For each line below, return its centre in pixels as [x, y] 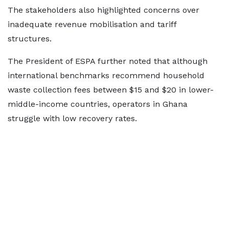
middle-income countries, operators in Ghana [98, 104]
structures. [30, 39]
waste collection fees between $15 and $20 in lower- [111, 90]
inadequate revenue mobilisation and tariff [92, 25]
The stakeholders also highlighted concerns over [104, 10]
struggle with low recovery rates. [72, 119]
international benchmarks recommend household [106, 76]
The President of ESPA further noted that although [108, 61]
